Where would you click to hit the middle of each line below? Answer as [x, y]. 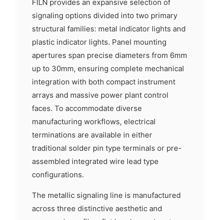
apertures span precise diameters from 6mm [110, 55]
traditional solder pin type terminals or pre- [107, 148]
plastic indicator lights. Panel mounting [99, 42]
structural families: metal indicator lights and [109, 29]
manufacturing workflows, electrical [94, 122]
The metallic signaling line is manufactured [106, 195]
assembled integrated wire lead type [95, 161]
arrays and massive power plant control [100, 95]
